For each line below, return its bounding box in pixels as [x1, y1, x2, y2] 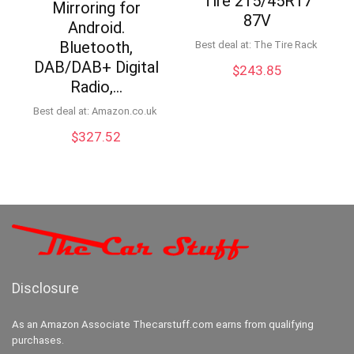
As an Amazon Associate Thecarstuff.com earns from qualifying [12, 318, 314, 330]
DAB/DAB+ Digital [33, 57, 159, 77]
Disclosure [12, 279, 79, 296]
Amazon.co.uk [98, 104, 157, 117]
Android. [67, 17, 125, 37]
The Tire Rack [261, 39, 318, 51]
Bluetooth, [59, 37, 134, 57]
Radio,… [70, 77, 122, 96]
